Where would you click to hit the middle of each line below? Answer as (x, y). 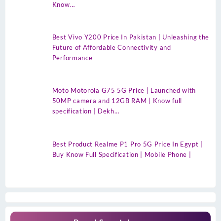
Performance (72, 58)
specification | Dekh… (86, 111)
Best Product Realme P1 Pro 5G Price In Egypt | (127, 144)
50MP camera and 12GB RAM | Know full (117, 101)
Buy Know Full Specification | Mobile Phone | (122, 154)
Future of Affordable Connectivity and (111, 48)
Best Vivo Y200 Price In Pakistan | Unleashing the (131, 37)
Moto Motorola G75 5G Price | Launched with (124, 91)
